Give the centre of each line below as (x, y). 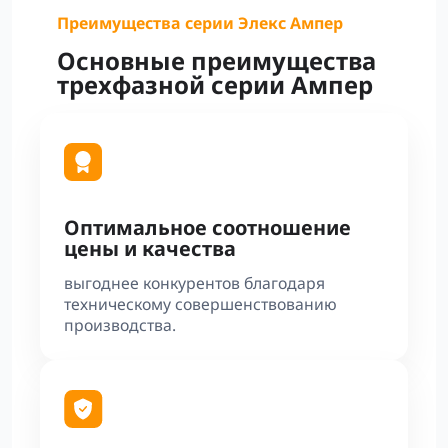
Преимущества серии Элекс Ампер (199, 23)
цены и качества (150, 248)
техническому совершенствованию (200, 304)
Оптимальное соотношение (207, 227)
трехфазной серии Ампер (214, 84)
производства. (120, 325)
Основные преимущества (216, 60)
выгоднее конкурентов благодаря (194, 283)
